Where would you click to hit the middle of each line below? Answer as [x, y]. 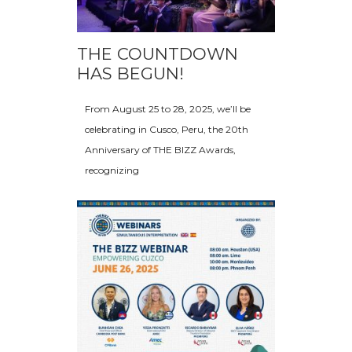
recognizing [112, 170]
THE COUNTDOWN [158, 54]
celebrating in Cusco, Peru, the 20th [167, 130]
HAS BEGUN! [130, 74]
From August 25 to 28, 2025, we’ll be [168, 109]
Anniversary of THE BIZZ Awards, [160, 150]
